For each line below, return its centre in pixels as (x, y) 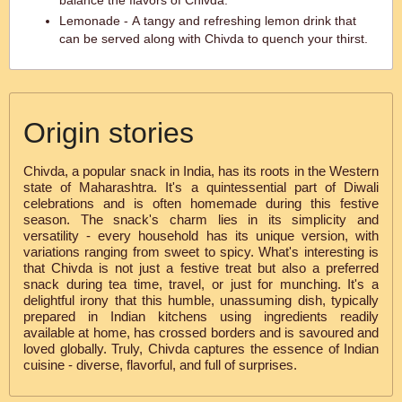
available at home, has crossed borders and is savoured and (201, 332)
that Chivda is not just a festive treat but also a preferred (201, 268)
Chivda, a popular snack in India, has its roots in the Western (201, 171)
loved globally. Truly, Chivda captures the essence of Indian (201, 349)
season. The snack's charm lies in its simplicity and (201, 219)
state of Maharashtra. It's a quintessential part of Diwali (201, 187)
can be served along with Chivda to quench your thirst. (214, 39)
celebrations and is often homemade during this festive (201, 203)
